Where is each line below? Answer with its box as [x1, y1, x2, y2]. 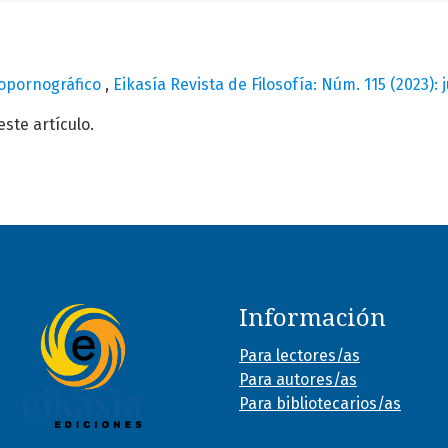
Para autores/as [239, 369, 357, 389]
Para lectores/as [239, 345, 360, 365]
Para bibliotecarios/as [239, 393, 401, 413]
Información [239, 303, 386, 332]
